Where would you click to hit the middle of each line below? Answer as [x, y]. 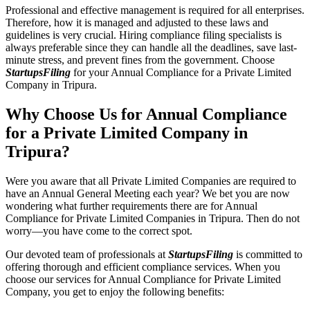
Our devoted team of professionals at [87, 254]
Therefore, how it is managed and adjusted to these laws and [137, 22]
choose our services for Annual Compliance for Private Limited [143, 279]
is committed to [268, 254]
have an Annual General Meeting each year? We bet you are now [148, 193]
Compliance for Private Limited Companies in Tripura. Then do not [153, 218]
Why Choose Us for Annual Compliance [146, 114]
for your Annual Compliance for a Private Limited [181, 72]
